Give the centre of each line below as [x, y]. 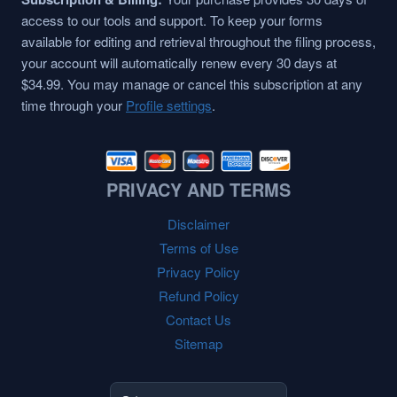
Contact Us [198, 319]
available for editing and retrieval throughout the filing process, [198, 42]
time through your [74, 105]
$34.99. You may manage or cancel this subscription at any [192, 84]
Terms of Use [198, 247]
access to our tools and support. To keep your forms [172, 20]
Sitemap [198, 343]
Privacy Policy [198, 271]
